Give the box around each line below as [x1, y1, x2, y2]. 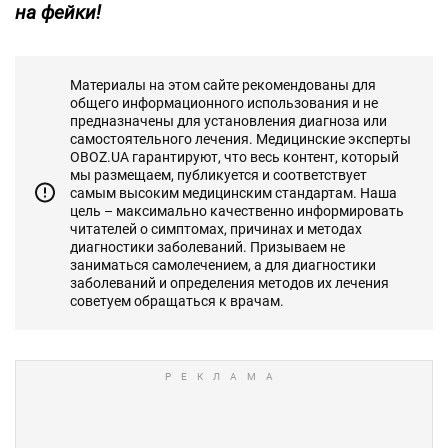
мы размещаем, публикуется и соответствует [70, 166, 367, 183]
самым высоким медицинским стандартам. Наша [70, 184, 397, 201]
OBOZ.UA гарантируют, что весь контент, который [70, 148, 399, 165]
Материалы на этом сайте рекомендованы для [70, 76, 376, 93]
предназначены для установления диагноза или [70, 112, 387, 129]
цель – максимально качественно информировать [70, 202, 404, 219]
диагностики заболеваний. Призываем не [70, 238, 345, 255]
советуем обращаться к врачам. [70, 292, 284, 309]
